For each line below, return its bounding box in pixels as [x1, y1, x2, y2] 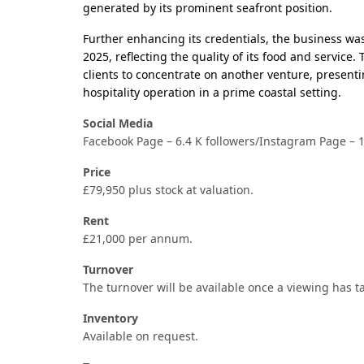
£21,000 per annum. [83, 231, 193, 247]
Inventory [83, 310, 138, 327]
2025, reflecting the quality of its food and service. [83, 49, 359, 65]
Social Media [83, 115, 153, 132]
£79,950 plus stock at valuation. [83, 182, 253, 198]
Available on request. [83, 328, 198, 344]
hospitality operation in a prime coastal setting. [83, 84, 341, 101]
